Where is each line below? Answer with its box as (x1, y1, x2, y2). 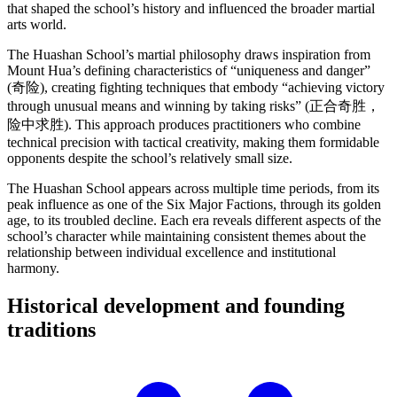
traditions (7, 318, 96, 342)
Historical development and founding (7, 294, 345, 318)
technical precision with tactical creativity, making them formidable (7, 135, 379, 151)
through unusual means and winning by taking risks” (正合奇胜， (7, 98, 380, 114)
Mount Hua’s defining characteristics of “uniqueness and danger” (7, 63, 370, 79)
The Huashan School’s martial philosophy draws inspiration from (7, 47, 370, 63)
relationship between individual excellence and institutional (7, 245, 336, 261)
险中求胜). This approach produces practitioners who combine (7, 117, 361, 133)
